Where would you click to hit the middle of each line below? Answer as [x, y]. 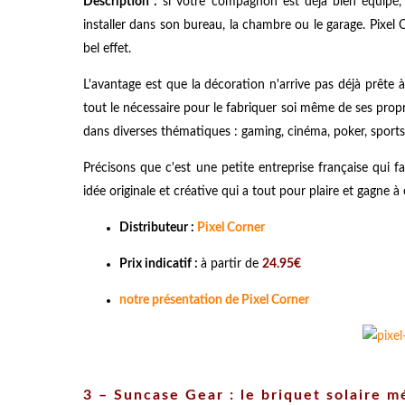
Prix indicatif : [160, 264]
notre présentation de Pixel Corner [214, 300]
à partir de [231, 264]
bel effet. [107, 48]
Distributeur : [158, 227]
